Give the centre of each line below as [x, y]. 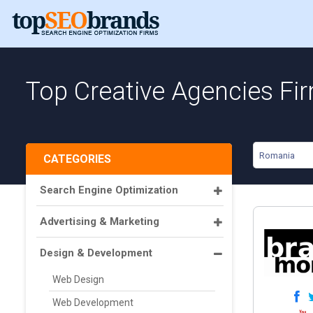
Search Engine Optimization [109, 190]
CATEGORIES [77, 159]
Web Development [93, 303]
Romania [277, 155]
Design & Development [96, 253]
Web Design [78, 279]
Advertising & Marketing [100, 221]
